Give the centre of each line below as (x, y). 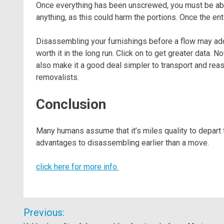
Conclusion (71, 104)
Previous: (44, 212)
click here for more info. (77, 166)
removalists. (57, 77)
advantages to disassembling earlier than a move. (122, 142)
